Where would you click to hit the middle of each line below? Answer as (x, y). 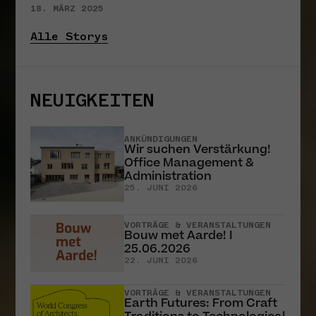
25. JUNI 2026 (161, 188)
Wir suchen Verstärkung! (198, 150)
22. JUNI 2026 (161, 261)
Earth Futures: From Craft (201, 304)
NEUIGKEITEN (92, 100)
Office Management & (189, 163)
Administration (168, 177)
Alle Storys (69, 36)
